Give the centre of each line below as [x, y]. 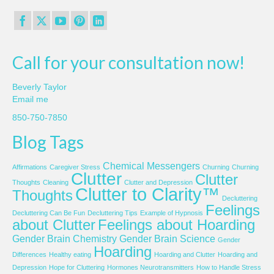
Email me [30, 99]
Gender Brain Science [167, 239]
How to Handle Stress [229, 268]
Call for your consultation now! [128, 63]
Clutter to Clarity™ [147, 194]
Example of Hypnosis [172, 213]
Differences [29, 255]
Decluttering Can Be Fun [49, 213]
